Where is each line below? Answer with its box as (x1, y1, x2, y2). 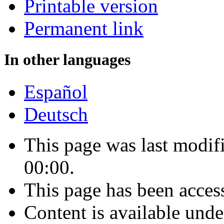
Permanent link (24, 17, 143, 39)
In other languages (4, 50, 130, 69)
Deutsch (24, 103, 88, 125)
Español (24, 80, 87, 102)
